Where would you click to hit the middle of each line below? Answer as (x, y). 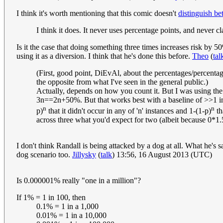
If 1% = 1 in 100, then (51, 198)
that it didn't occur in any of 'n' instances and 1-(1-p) (129, 111)
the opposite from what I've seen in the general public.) (122, 82)
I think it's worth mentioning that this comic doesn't (97, 13)
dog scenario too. (44, 155)
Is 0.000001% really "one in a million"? (79, 181)
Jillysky (84, 155)
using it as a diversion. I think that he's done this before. (104, 56)
